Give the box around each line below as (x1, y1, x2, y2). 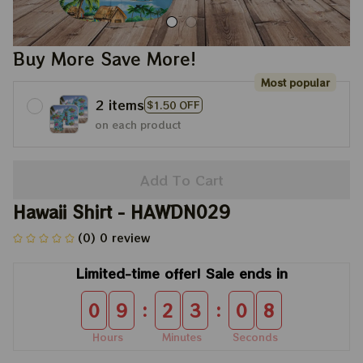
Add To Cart (139, 169, 224, 190)
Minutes (161, 330, 202, 344)
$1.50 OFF (147, 97, 200, 112)
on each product (95, 117, 181, 131)
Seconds (233, 330, 278, 344)
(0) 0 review (78, 229, 150, 246)
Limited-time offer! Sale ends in (75, 263, 288, 283)
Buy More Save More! (13, 47, 196, 70)
